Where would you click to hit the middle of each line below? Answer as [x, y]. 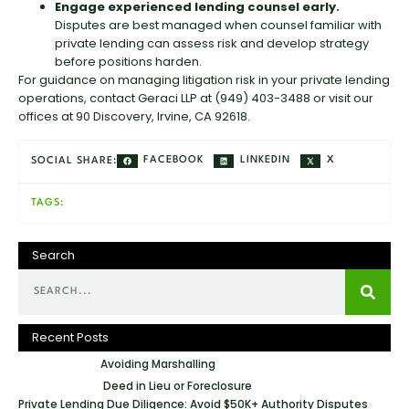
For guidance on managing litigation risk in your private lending [204, 80]
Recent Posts [70, 337]
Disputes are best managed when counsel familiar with [218, 26]
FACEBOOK [174, 161]
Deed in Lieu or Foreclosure [178, 385]
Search [53, 255]
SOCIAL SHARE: [74, 161]
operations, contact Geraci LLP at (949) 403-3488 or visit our [196, 99]
